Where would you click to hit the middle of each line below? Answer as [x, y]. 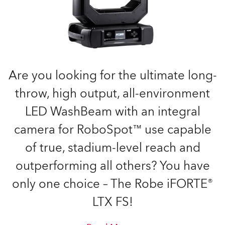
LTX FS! [113, 202]
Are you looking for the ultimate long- [113, 76]
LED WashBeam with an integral [113, 112]
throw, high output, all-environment [113, 94]
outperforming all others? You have [113, 166]
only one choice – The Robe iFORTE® [113, 184]
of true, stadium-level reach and [113, 148]
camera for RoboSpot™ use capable [113, 130]
